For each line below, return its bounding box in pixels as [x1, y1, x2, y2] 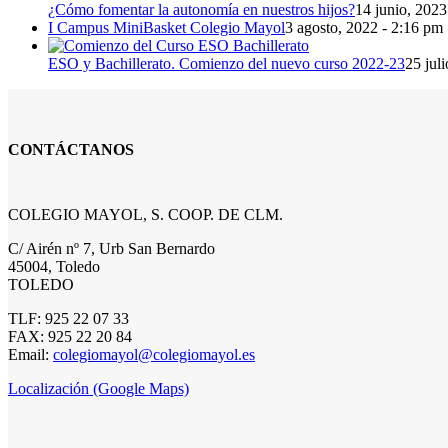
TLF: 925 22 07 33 [8, 309, 129, 327]
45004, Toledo [8, 257, 100, 275]
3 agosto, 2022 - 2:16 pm [285, 19, 443, 37]
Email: [8, 345, 53, 363]
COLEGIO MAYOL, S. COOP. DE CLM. [8, 205, 283, 223]
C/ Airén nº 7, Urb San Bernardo [8, 239, 215, 257]
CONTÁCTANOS [8, 140, 134, 158]
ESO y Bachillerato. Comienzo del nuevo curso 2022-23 [48, 55, 405, 73]
